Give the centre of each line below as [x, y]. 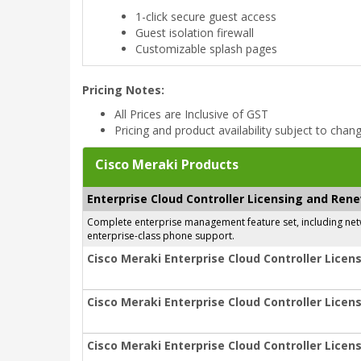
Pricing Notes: [123, 90]
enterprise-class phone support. [161, 236]
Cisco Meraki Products [167, 164]
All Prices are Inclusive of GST [191, 114]
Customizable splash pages [206, 49]
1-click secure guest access [206, 17]
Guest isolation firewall [195, 33]
